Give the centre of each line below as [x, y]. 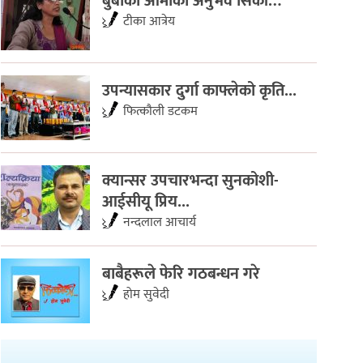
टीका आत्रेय [149, 21]
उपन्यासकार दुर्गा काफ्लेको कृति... [199, 90]
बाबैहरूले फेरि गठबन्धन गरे [181, 273]
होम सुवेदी [146, 294]
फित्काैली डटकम [160, 111]
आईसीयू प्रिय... [146, 201]
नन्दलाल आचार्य [160, 222]
